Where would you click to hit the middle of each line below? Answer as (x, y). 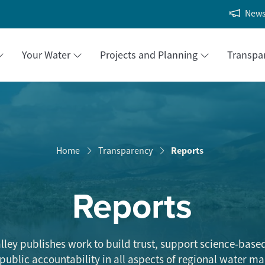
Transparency (126, 151)
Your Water (46, 55)
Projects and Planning (149, 55)
